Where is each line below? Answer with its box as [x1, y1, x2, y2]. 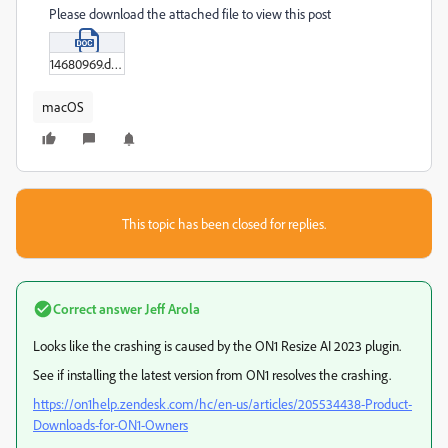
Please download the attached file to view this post [49, 5, 331, 22]
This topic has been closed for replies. [122, 215, 326, 233]
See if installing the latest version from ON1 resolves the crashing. [33, 366, 391, 384]
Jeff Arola [142, 300, 200, 318]
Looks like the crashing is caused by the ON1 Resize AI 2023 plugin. [33, 337, 401, 355]
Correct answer [53, 300, 142, 318]
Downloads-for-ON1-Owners [33, 416, 188, 434]
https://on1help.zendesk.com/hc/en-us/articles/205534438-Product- [33, 395, 412, 413]
